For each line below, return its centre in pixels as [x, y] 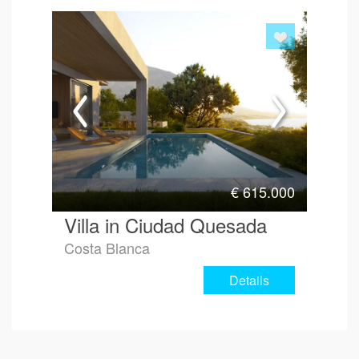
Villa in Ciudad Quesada [165, 224]
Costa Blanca [107, 247]
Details [249, 280]
